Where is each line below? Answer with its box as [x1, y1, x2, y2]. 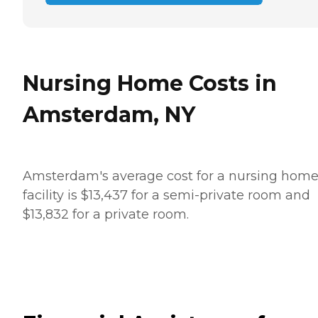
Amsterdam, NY [23, 101, 195, 128]
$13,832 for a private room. [23, 206, 192, 222]
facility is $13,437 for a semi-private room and [23, 187, 310, 203]
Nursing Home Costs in [23, 70, 277, 97]
